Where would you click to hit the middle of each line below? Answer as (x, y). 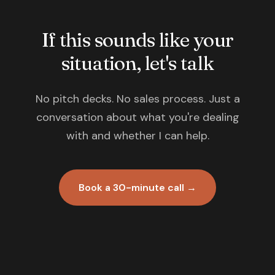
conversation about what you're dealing (137, 117)
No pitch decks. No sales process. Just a (137, 99)
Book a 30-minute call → (137, 188)
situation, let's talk (137, 63)
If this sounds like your (137, 40)
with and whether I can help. (137, 136)
